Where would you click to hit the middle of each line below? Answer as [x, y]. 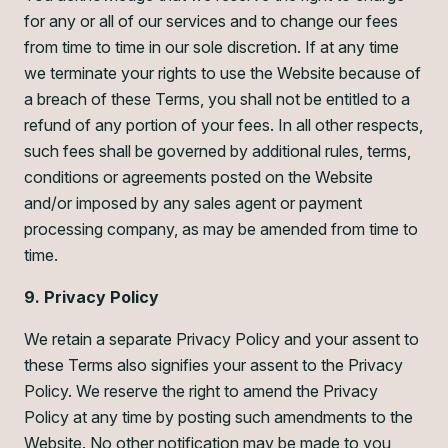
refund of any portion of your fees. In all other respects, [223, 125]
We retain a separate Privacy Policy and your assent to [221, 339]
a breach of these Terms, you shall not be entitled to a [217, 99]
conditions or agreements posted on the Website [198, 177]
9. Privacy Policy [91, 297]
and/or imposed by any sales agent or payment [193, 203]
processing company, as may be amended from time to [221, 229]
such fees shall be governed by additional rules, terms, [217, 151]
